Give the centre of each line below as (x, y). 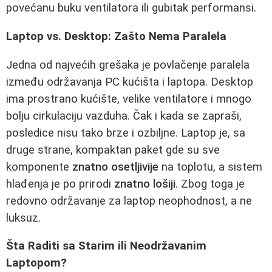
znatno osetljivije (115, 167)
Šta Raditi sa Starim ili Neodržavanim (106, 246)
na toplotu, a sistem (210, 167)
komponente (39, 167)
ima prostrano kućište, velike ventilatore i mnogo (129, 99)
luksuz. (23, 218)
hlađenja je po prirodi (60, 184)
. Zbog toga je (210, 184)
